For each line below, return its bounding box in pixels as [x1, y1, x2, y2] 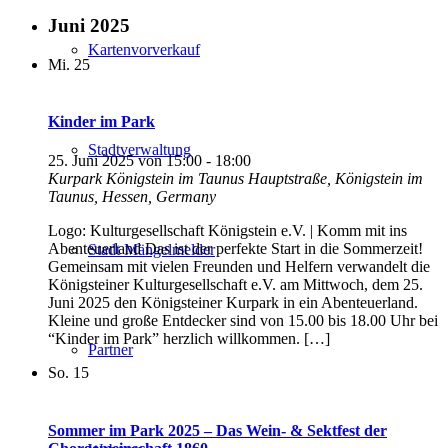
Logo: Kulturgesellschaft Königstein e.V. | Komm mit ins [48, 222, 407, 240]
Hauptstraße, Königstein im [248, 170, 423, 188]
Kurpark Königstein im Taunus [48, 170, 248, 188]
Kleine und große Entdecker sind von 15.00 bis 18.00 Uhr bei [48, 312, 438, 330]
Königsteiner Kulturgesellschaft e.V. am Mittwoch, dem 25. [48, 276, 423, 294]
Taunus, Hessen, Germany [48, 188, 216, 206]
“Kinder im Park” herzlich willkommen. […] [48, 330, 330, 348]
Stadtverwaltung [88, 141, 191, 158]
